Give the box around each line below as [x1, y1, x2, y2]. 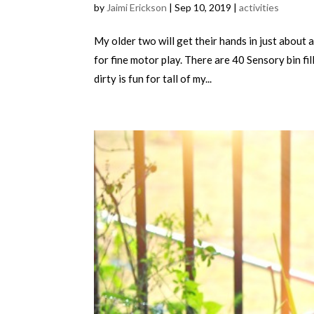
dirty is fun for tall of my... [94, 72, 212, 86]
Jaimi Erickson [107, 1, 168, 14]
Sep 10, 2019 [175, 1, 232, 14]
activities [239, 1, 280, 14]
